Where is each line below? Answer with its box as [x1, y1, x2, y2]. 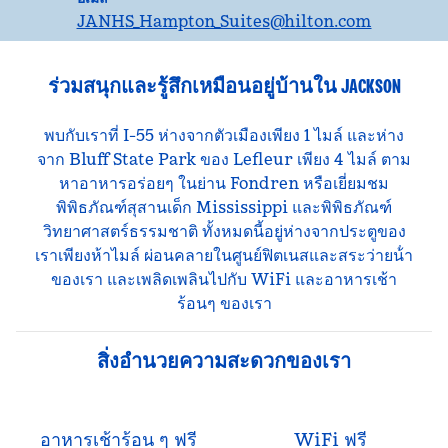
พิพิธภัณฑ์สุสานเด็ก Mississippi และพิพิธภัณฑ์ [56, 197, 392, 217]
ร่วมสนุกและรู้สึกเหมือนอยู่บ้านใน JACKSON [47, 73, 401, 99]
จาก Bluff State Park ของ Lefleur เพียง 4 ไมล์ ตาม [37, 149, 411, 169]
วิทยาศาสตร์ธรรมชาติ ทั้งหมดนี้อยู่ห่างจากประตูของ [42, 221, 406, 241]
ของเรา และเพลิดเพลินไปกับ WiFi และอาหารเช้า [51, 269, 397, 289]
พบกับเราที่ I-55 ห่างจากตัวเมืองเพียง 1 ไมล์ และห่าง [44, 125, 404, 145]
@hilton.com [269, 11, 372, 31]
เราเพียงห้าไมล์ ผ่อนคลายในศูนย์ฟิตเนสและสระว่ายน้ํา [35, 245, 413, 265]
